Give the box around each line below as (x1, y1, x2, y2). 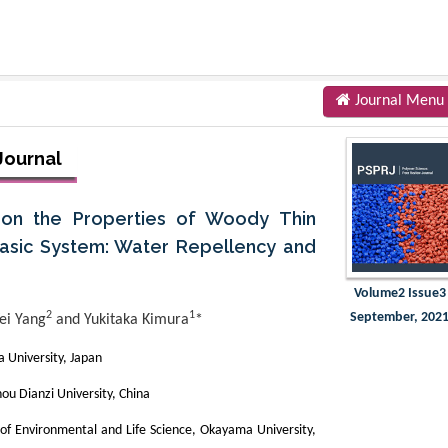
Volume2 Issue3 (353, 285, 446, 301)
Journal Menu (350, 92, 444, 109)
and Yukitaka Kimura (52, 311, 189, 328)
